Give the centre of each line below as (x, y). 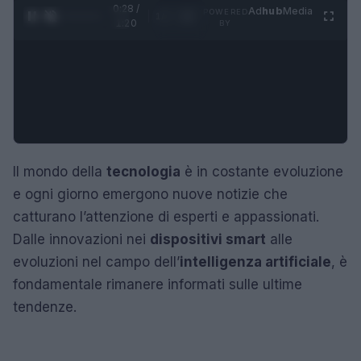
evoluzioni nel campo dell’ (96, 261)
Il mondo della (60, 171)
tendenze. (45, 307)
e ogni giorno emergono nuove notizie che (150, 194)
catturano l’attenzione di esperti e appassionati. (166, 216)
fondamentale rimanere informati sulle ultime (158, 284)
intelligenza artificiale (255, 261)
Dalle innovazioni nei (81, 239)
